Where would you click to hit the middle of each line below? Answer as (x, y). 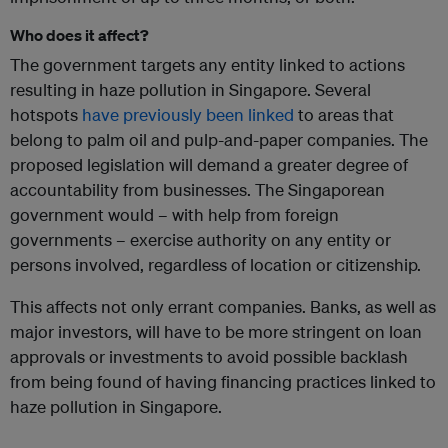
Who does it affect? (79, 35)
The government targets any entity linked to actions (207, 65)
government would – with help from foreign (174, 215)
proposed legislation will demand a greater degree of (209, 165)
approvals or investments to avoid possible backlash (209, 357)
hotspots (46, 115)
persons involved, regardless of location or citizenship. (215, 265)
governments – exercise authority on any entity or (200, 240)
